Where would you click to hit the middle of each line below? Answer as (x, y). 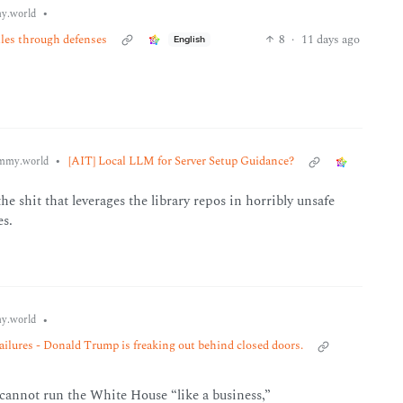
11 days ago (330, 39)
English (189, 39)
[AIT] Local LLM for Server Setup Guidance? (181, 161)
